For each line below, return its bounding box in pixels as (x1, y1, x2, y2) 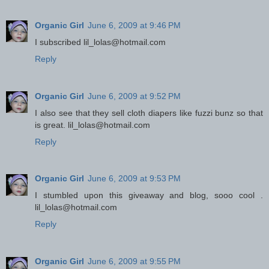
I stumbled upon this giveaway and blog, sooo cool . (35, 190, 263, 201)
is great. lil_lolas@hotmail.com (35, 119, 150, 130)
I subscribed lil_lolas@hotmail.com (35, 37, 166, 47)
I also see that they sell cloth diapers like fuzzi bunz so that (35, 107, 263, 118)
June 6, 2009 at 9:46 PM (88, 20, 181, 30)
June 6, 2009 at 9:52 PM (88, 91, 181, 101)
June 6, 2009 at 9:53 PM (88, 174, 181, 184)
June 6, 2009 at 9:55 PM (88, 256, 181, 267)
